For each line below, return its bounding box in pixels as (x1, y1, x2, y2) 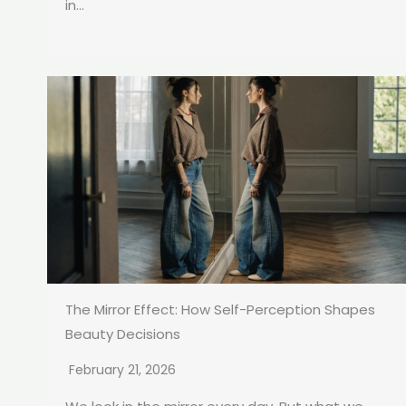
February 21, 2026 (69, 360, 176, 379)
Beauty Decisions (65, 324, 180, 343)
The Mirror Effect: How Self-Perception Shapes (65, 299, 375, 319)
